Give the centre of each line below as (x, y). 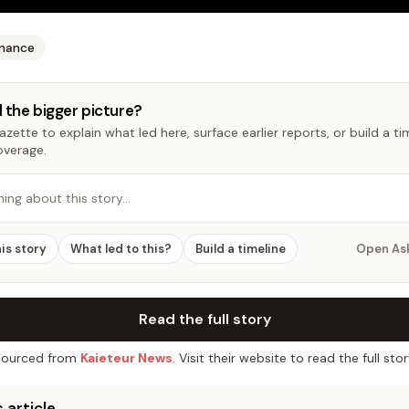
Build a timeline (241, 249)
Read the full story (204, 319)
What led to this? (121, 249)
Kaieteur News (126, 358)
